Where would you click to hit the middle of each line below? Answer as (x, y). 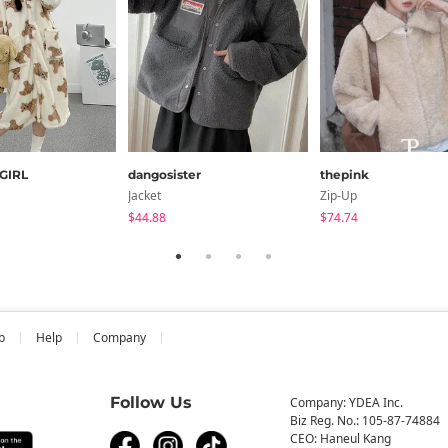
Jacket (144, 195)
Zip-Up (338, 195)
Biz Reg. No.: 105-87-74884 (364, 420)
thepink (344, 174)
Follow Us (151, 402)
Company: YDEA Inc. (346, 402)
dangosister (164, 174)
